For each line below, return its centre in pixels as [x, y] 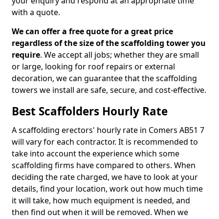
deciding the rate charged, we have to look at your [105, 177]
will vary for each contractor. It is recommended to [105, 142]
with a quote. [36, 12]
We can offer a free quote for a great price [92, 31]
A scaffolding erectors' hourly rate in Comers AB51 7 [108, 130]
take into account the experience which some [96, 153]
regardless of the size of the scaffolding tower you [109, 43]
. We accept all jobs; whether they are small [120, 55]
